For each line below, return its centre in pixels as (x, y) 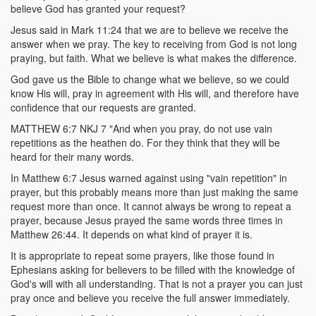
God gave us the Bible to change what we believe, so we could (150, 79)
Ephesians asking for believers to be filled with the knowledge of (153, 269)
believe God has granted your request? (98, 8)
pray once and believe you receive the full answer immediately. (150, 298)
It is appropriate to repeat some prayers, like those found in (142, 255)
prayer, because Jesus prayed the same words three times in (147, 220)
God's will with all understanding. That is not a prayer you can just (157, 284)
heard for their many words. (72, 157)
